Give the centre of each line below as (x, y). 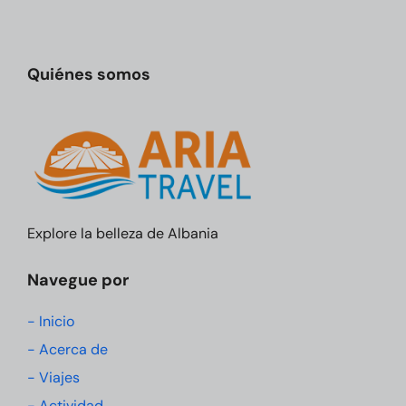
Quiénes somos (89, 74)
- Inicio (51, 321)
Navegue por (78, 280)
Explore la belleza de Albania (123, 233)
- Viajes (53, 377)
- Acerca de (68, 349)
